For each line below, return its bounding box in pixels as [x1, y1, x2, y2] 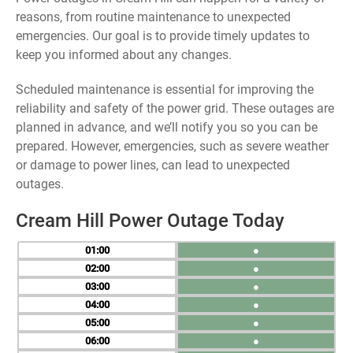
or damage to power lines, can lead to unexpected [16, 158, 290, 173]
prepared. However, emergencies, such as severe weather [16, 139, 329, 154]
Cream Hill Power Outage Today [16, 210, 284, 232]
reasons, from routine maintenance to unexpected [16, 9, 291, 24]
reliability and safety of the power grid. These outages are [16, 101, 334, 116]
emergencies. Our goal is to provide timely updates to [16, 28, 310, 43]
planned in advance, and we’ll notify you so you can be [16, 120, 318, 135]
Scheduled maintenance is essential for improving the [16, 82, 314, 97]
